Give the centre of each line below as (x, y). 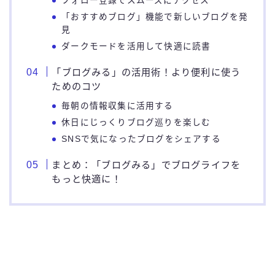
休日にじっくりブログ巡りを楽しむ (136, 122)
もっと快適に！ (87, 179)
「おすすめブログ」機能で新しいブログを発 (155, 17)
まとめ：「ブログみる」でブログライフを (146, 165)
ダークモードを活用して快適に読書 (136, 46)
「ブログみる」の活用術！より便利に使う (146, 72)
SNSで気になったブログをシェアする (141, 139)
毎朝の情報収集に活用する (118, 106)
